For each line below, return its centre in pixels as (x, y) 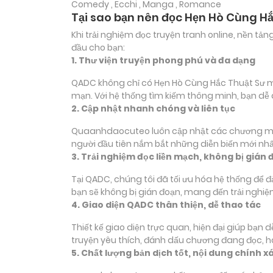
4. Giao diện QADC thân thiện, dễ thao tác (166, 205)
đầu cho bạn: (98, 48)
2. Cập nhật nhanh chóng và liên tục (153, 109)
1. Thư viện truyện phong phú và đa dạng (163, 61)
